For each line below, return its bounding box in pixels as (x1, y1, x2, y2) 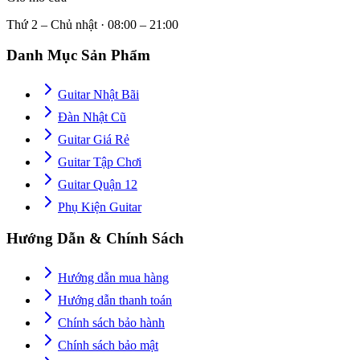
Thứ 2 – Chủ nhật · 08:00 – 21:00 (6, 17, 178, 31)
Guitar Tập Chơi (58, 155, 141, 170)
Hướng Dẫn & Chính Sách (6, 229, 184, 247)
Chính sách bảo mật (58, 337, 158, 352)
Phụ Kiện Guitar (58, 200, 141, 215)
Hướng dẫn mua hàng (58, 270, 169, 284)
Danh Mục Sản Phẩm (6, 47, 150, 64)
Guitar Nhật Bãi (58, 88, 139, 102)
